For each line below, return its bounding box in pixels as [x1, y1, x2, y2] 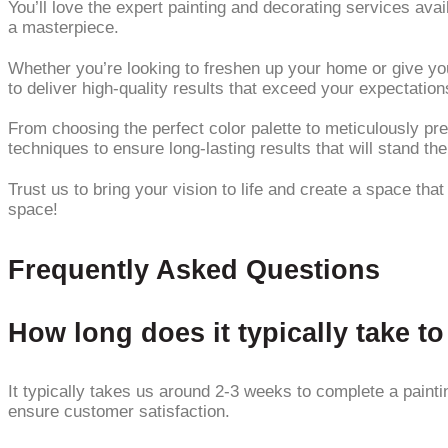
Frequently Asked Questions [8, 253, 380, 285]
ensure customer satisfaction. [8, 402, 230, 422]
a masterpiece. [8, 18, 119, 38]
